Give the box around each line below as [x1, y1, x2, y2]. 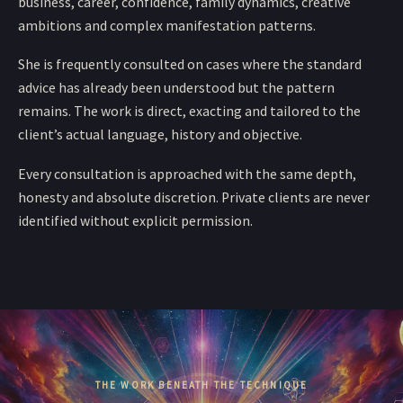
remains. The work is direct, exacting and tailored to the [18, 103, 361, 120]
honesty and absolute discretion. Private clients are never [18, 188, 370, 206]
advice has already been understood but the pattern [18, 79, 335, 96]
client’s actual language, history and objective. [18, 126, 302, 143]
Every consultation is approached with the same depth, [18, 165, 356, 183]
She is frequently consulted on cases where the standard [18, 56, 362, 73]
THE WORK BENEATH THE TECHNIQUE [94, 378, 309, 391]
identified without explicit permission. [18, 211, 253, 229]
